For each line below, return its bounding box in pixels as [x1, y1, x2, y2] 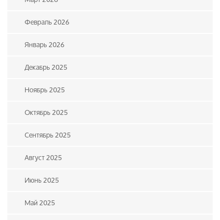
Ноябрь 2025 [25, 82, 65, 97]
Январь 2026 [25, 37, 64, 52]
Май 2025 [25, 195, 55, 210]
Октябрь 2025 [25, 105, 68, 119]
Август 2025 [25, 150, 62, 165]
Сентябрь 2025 [25, 128, 71, 142]
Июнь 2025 [25, 173, 59, 187]
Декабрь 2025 [25, 60, 67, 74]
